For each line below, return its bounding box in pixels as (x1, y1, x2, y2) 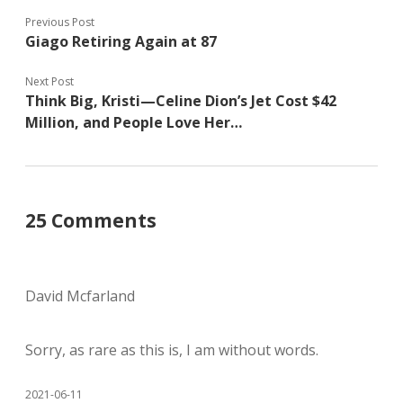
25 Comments (25, 208, 157, 234)
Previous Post (25, 14, 94, 31)
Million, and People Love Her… (25, 112, 242, 133)
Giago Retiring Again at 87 (25, 31, 217, 52)
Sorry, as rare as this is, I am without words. (25, 340, 318, 361)
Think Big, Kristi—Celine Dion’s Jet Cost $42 (25, 91, 336, 112)
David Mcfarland (25, 286, 135, 307)
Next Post (25, 74, 74, 90)
